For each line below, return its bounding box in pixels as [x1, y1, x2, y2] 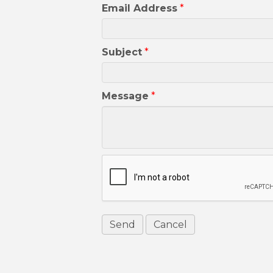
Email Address [102, 2, 177, 15]
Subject [102, 46, 142, 58]
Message [102, 90, 149, 102]
